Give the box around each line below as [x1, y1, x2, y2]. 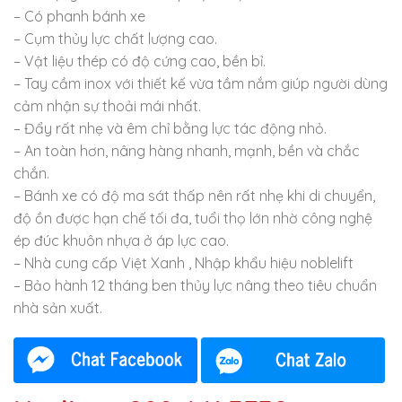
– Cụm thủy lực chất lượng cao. [13, 29, 217, 48]
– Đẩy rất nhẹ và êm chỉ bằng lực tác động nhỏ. [13, 118, 327, 137]
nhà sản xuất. [13, 298, 102, 317]
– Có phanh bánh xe [13, 6, 145, 25]
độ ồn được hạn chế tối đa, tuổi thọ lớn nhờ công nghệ [13, 208, 372, 227]
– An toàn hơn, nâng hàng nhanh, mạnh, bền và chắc [13, 141, 360, 160]
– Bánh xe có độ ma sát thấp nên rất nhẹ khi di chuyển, [13, 186, 375, 205]
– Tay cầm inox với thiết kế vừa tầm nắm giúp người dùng [13, 74, 388, 92]
